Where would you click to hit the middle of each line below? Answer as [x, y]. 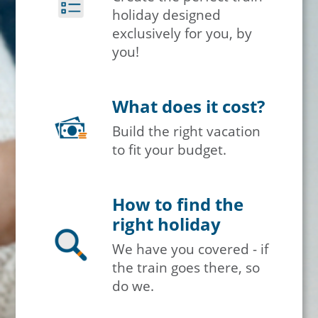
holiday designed [167, 15]
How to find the [178, 204]
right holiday [167, 224]
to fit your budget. [170, 150]
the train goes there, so [186, 268]
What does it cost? [189, 106]
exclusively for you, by [182, 33]
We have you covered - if [191, 249]
